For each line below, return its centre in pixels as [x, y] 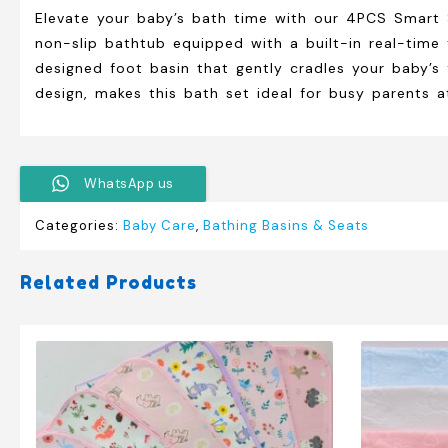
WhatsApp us [129, 183]
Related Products [108, 281]
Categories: [79, 225]
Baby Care [159, 225]
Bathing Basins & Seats [286, 225]
